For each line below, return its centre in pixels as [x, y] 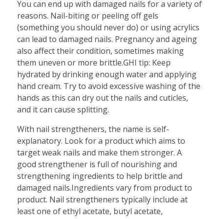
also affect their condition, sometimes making [100, 51]
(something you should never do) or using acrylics [108, 27]
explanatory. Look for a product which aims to [101, 141]
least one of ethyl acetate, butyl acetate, [90, 211]
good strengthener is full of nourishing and [97, 164]
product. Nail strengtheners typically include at [102, 199]
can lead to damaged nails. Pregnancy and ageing [107, 39]
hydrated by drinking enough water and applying [107, 74]
